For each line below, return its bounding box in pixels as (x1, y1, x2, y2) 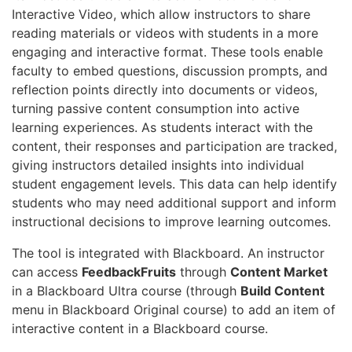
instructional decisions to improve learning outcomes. (12, 213, 331, 229)
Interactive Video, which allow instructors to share (12, 5, 310, 22)
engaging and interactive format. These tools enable (12, 43, 323, 60)
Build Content (240, 282, 324, 299)
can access (12, 263, 82, 280)
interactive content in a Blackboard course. (12, 320, 268, 336)
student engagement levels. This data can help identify (12, 175, 337, 192)
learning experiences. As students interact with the (12, 119, 313, 135)
